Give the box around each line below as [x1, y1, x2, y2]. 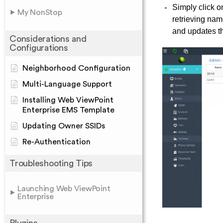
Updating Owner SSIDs [22, 122, 105, 130]
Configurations [9, 43, 68, 52]
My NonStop [17, 8, 62, 16]
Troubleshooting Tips [9, 159, 93, 168]
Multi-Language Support [22, 80, 112, 88]
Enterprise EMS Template [22, 106, 114, 114]
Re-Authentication [22, 138, 91, 146]
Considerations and [9, 34, 87, 43]
